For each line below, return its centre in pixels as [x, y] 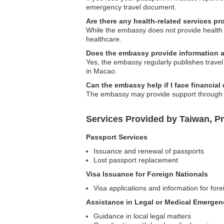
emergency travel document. [131, 7]
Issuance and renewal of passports [149, 151]
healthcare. [104, 39]
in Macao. [101, 71]
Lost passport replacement [136, 160]
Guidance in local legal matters [142, 216]
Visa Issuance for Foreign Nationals [147, 174]
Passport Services [117, 137]
